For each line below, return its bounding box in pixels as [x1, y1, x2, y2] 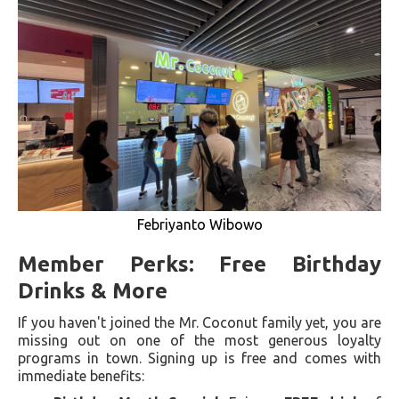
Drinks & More [18, 278, 167, 303]
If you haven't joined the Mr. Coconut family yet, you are [18, 313, 381, 330]
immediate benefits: [18, 367, 144, 384]
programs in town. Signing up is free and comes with [18, 349, 381, 366]
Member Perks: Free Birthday [18, 251, 381, 276]
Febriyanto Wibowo [136, 216, 263, 232]
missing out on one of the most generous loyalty [18, 331, 381, 348]
